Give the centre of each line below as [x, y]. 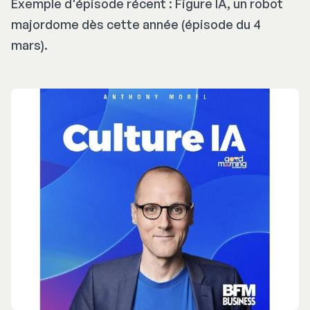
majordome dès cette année [95, 25]
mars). [29, 45]
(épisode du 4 [220, 25]
